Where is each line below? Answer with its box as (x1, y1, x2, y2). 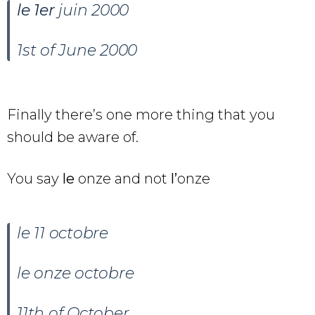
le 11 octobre (17, 223, 108, 243)
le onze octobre (17, 263, 134, 283)
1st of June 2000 (17, 40, 138, 60)
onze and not (75, 169, 171, 187)
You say (7, 169, 63, 187)
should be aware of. (7, 128, 139, 146)
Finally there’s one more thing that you (7, 105, 275, 123)
